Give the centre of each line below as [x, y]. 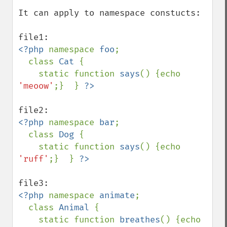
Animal [77, 207]
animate [117, 195]
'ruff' [33, 159]
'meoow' [36, 86]
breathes [140, 220]
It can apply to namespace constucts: [109, 13]
